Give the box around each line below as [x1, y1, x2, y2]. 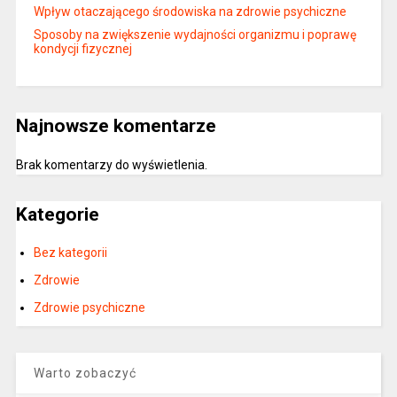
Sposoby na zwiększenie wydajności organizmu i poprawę [33, 27, 356, 43]
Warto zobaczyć [33, 366, 136, 381]
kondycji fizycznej [33, 42, 132, 57]
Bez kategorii [33, 245, 107, 261]
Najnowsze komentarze [15, 115, 216, 137]
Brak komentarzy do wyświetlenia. [15, 157, 207, 172]
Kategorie [15, 203, 99, 225]
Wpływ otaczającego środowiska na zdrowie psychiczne [33, 4, 346, 19]
